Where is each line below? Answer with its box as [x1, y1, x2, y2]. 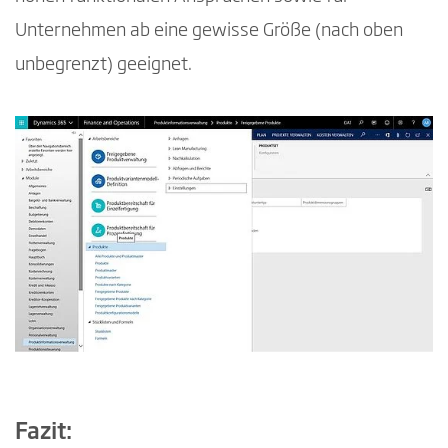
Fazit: [15, 421, 72, 444]
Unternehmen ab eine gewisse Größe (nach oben [15, 21, 403, 40]
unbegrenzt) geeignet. [15, 55, 192, 74]
